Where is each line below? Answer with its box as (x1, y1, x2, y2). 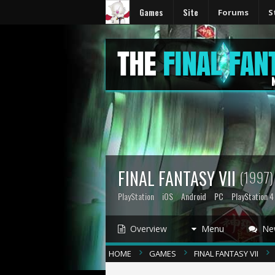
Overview (125, 223, 167, 234)
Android (181, 190, 206, 203)
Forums (218, 7, 249, 18)
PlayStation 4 (231, 190, 274, 203)
